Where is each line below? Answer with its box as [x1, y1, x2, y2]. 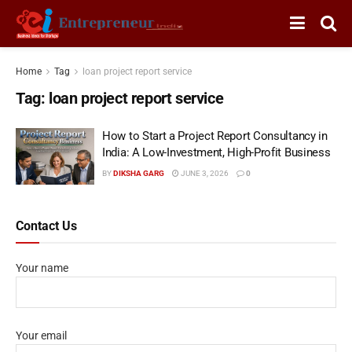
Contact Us [16, 218, 77, 233]
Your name [16, 261, 68, 274]
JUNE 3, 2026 [179, 169, 229, 178]
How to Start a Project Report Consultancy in [102, 129, 328, 143]
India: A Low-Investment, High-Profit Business [102, 145, 331, 159]
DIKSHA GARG [113, 169, 164, 178]
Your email [16, 329, 67, 342]
